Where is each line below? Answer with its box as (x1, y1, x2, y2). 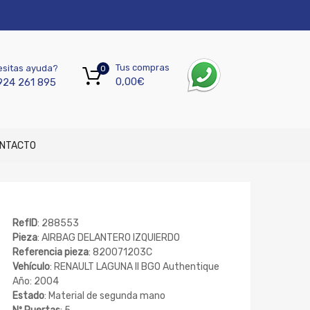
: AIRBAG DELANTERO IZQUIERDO (37, 232, 180, 244)
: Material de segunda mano (44, 290, 165, 302)
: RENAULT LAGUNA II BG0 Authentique (50, 261, 219, 273)
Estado (12, 290, 44, 302)
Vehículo (12, 261, 50, 273)
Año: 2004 (12, 275, 59, 288)
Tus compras (116, 62, 170, 73)
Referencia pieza (12, 246, 89, 259)
